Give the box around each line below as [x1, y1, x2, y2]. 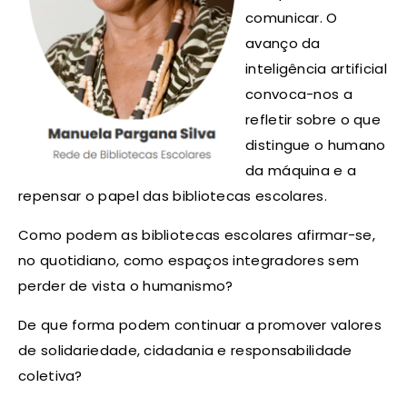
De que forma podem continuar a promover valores [18, 315, 382, 335]
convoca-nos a [245, 84, 352, 104]
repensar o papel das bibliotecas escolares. [18, 186, 327, 206]
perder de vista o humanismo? [18, 276, 233, 296]
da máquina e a [245, 161, 357, 181]
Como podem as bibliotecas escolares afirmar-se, [18, 225, 376, 245]
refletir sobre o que [245, 110, 382, 130]
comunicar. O [245, 8, 338, 28]
